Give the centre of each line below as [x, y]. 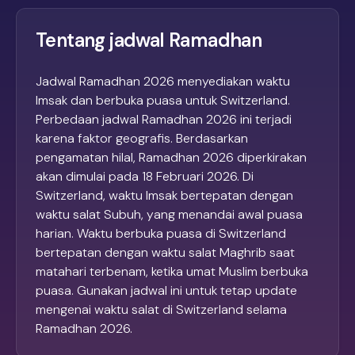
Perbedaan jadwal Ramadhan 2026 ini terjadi [164, 120]
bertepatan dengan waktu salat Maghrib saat [165, 253]
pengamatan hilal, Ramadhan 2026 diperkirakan [171, 158]
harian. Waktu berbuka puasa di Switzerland [161, 234]
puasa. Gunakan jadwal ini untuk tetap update [166, 291]
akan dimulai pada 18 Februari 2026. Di [145, 177]
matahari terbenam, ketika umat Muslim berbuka [172, 272]
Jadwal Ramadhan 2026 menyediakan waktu [163, 82]
